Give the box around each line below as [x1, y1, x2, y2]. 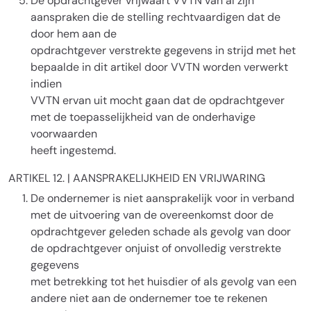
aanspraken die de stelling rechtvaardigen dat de [31, 10, 280, 24]
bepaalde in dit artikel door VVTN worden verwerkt [31, 60, 288, 74]
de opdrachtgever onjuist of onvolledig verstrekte [31, 241, 281, 255]
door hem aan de [31, 26, 117, 41]
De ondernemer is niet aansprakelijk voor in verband [31, 191, 294, 205]
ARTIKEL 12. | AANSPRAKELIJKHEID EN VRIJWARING [8, 171, 265, 185]
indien [31, 76, 62, 91]
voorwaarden [31, 126, 97, 141]
